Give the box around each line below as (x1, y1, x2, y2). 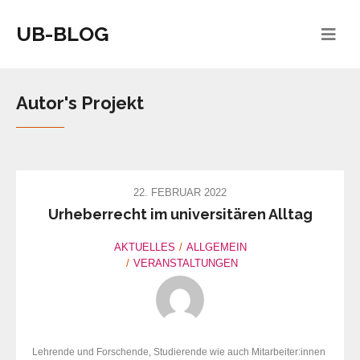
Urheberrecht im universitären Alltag (47, 206, 313, 223)
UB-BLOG (16, 22, 109, 46)
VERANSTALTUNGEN (133, 257, 238, 270)
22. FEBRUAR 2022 (133, 186, 227, 199)
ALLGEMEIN (186, 241, 247, 254)
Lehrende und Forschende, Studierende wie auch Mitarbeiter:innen (32, 346, 325, 358)
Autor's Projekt (16, 92, 144, 114)
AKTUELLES (113, 241, 175, 254)
